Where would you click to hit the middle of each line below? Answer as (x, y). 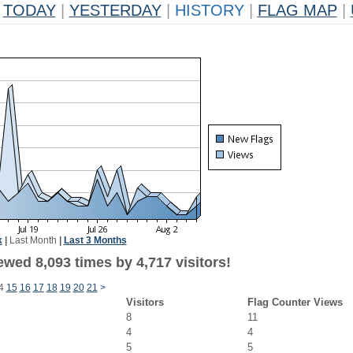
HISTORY (209, 10)
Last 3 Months (95, 240)
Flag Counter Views (295, 302)
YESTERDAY (115, 10)
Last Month (33, 240)
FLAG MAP (297, 10)
